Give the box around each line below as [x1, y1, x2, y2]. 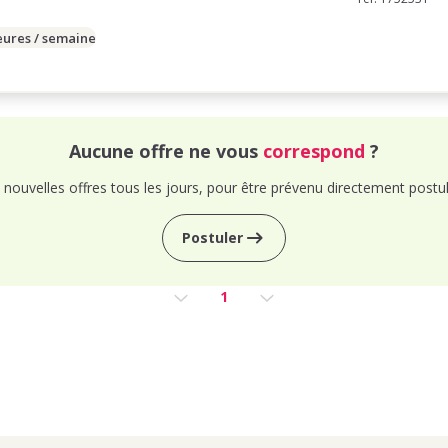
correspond [263, 139, 365, 163]
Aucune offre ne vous [69, 139, 263, 163]
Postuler [181, 228, 243, 247]
